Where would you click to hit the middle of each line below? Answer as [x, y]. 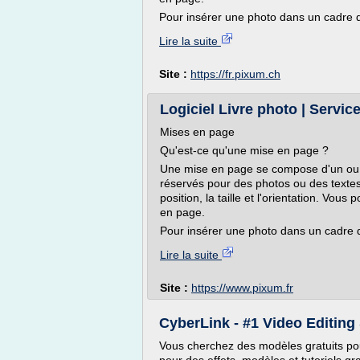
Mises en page [197, 132]
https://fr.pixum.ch [235, 74]
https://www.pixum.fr [242, 288]
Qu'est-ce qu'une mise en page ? [244, 150]
